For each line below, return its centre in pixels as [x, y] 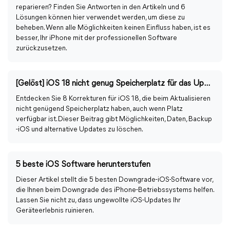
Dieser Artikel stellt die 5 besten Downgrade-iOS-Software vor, [114, 180]
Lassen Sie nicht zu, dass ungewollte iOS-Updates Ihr [98, 200]
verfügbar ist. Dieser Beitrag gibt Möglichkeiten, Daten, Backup [114, 119]
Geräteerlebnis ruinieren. [55, 211]
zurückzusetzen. [42, 49]
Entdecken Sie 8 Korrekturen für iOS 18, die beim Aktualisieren [113, 99]
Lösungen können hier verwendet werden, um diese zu [100, 18]
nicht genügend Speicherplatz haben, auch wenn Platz [99, 109]
